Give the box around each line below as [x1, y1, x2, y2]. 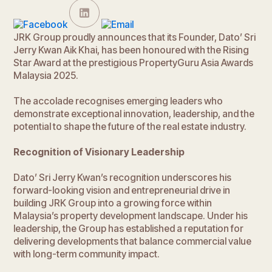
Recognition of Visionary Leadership [13, 146, 185, 158]
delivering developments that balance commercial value [13, 235, 252, 247]
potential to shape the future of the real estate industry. [13, 120, 247, 132]
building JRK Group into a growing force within [13, 197, 212, 209]
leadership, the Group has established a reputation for [13, 222, 244, 234]
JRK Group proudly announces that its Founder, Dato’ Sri [13, 31, 256, 43]
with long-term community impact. [13, 248, 160, 260]
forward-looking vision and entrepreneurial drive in [13, 184, 231, 196]
